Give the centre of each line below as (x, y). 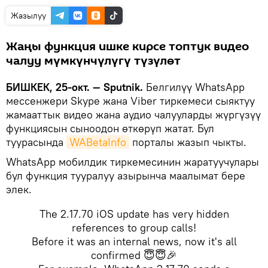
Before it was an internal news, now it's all (134, 241)
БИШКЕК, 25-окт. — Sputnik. (74, 87)
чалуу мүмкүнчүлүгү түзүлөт (93, 61)
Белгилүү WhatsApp (194, 87)
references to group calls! (134, 227)
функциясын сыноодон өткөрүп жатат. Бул (110, 128)
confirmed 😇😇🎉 (134, 255)
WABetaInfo (98, 142)
